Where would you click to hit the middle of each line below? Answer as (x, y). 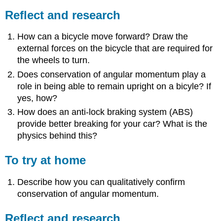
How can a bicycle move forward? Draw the (103, 37)
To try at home (46, 160)
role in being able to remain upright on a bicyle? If (114, 86)
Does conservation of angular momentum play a (112, 74)
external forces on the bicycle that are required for (115, 49)
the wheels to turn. (54, 60)
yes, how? (37, 98)
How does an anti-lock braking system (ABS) (105, 112)
